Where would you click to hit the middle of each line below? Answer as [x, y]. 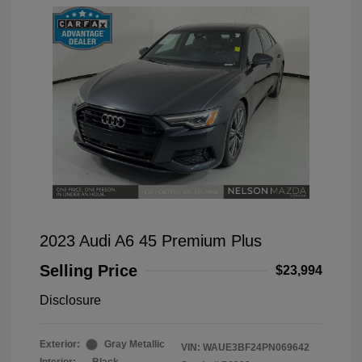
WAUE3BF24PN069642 [256, 348]
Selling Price [88, 271]
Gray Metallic [135, 345]
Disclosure [70, 301]
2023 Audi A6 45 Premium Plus [151, 241]
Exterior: [60, 345]
